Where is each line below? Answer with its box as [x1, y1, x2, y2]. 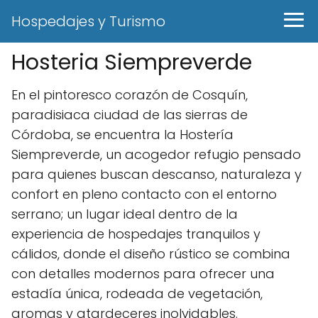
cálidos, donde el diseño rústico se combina [11, 245, 290, 263]
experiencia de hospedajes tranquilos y [11, 225, 261, 243]
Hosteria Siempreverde [11, 48, 252, 77]
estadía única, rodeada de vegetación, [11, 285, 263, 302]
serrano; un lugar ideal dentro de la [11, 205, 238, 223]
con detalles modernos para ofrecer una [11, 265, 275, 283]
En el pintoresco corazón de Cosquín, [11, 86, 248, 104]
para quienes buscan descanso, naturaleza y [11, 165, 302, 183]
